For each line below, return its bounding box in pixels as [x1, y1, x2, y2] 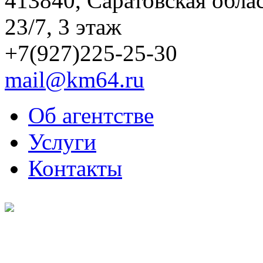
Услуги [28, 129, 96, 154]
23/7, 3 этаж [5, 14, 122, 39]
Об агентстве [28, 102, 154, 128]
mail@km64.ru [5, 66, 144, 92]
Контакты [28, 155, 122, 181]
